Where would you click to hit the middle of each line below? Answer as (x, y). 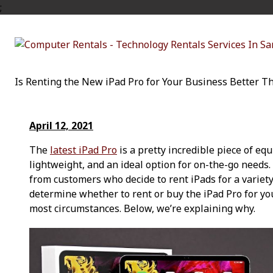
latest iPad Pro (83, 150)
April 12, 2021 (61, 126)
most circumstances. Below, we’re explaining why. (145, 208)
